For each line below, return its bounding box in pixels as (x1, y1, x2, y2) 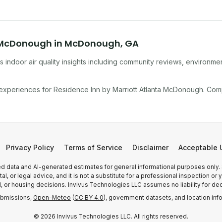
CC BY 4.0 (74, 194, 104, 201)
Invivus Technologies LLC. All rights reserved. (55, 213, 188, 220)
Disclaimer (132, 143, 168, 152)
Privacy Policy (6, 143, 54, 152)
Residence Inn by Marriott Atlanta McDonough (54, 85, 203, 94)
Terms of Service (64, 143, 122, 152)
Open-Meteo (33, 194, 71, 201)
